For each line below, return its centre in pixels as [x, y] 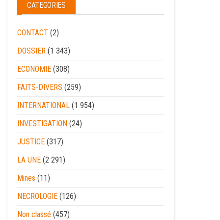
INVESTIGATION [42, 124]
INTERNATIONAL [43, 106]
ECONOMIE [34, 69]
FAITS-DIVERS [40, 87]
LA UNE [29, 160]
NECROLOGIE [37, 196]
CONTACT [33, 33]
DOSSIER [31, 51]
